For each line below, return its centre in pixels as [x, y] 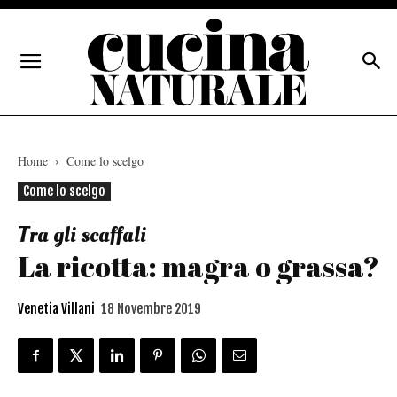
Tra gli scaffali [82, 235]
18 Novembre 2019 [151, 309]
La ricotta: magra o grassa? [198, 266]
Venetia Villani [56, 309]
